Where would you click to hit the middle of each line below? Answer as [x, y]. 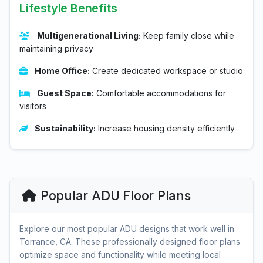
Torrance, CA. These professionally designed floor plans [130, 242]
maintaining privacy [56, 48]
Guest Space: [65, 93]
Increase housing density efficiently [165, 128]
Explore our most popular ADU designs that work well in [127, 229]
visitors [33, 106]
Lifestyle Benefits [68, 8]
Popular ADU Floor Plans [115, 195]
